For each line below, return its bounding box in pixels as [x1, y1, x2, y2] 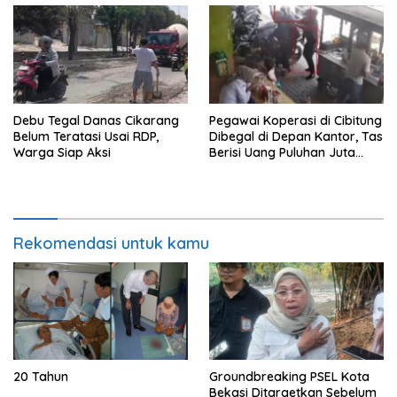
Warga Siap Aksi [13, 144, 111, 160]
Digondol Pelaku [209, 160, 305, 176]
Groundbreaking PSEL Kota [209, 369, 370, 385]
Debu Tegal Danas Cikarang [13, 112, 179, 128]
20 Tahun [13, 369, 68, 385]
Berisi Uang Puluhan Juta [209, 144, 355, 160]
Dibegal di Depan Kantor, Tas [209, 128, 383, 144]
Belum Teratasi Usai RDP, [13, 128, 159, 144]
